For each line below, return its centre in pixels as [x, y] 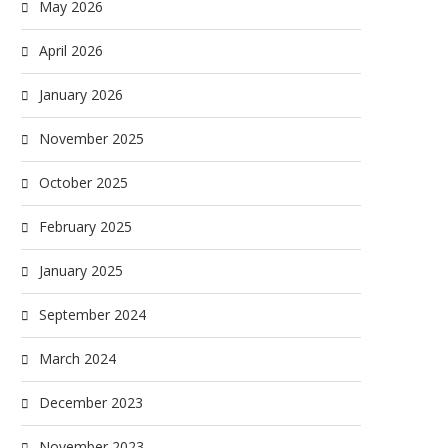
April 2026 [71, 50]
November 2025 [91, 138]
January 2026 [81, 94]
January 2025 [81, 270]
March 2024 [77, 358]
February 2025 [85, 226]
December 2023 [91, 402]
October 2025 [83, 182]
